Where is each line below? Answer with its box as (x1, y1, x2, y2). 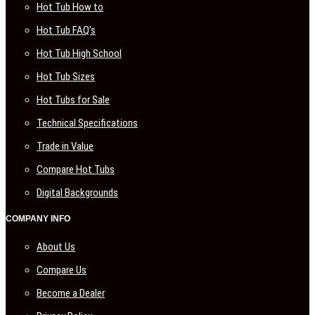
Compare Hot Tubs (37, 163, 115, 176)
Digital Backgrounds (37, 186, 118, 200)
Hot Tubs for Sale (37, 94, 110, 107)
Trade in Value (37, 140, 94, 153)
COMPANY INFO (6, 214, 70, 224)
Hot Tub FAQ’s (37, 24, 96, 37)
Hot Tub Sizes (37, 70, 95, 84)
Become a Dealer (37, 287, 105, 300)
